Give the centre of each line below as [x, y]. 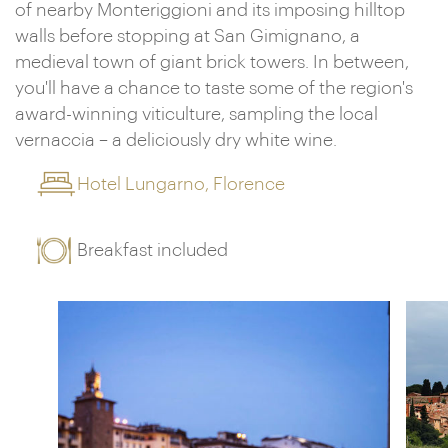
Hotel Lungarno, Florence [181, 184]
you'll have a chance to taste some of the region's [214, 88]
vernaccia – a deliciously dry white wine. [176, 140]
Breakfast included [153, 250]
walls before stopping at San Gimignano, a [187, 36]
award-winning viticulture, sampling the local [196, 114]
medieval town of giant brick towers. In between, [212, 62]
